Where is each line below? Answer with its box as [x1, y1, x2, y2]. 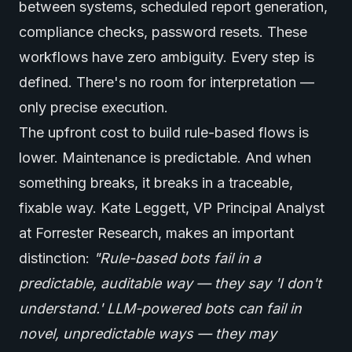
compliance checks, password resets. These [19, 24, 307, 40]
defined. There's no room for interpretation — [19, 74, 314, 90]
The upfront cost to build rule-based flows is [19, 124, 309, 141]
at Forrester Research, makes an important [19, 225, 294, 241]
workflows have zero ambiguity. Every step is [19, 49, 314, 65]
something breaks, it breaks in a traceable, [19, 174, 293, 191]
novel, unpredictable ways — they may [19, 325, 277, 342]
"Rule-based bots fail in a [93, 250, 261, 266]
